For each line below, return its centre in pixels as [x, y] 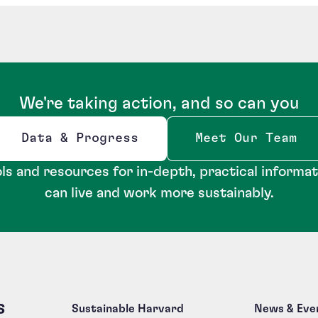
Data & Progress [80, 138]
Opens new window [83, 145]
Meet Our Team [246, 138]
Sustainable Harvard [127, 308]
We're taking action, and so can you [159, 103]
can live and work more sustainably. [159, 193]
